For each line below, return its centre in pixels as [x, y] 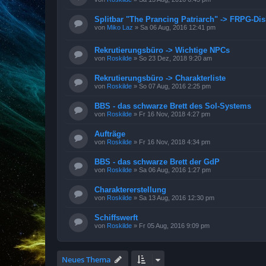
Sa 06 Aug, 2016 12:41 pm [178, 27]
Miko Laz [120, 27]
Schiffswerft [116, 218]
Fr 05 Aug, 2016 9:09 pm [174, 226]
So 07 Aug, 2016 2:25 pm [175, 86]
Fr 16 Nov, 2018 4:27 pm [175, 114]
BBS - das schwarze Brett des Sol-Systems [173, 106]
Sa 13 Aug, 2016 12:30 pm [177, 198]
